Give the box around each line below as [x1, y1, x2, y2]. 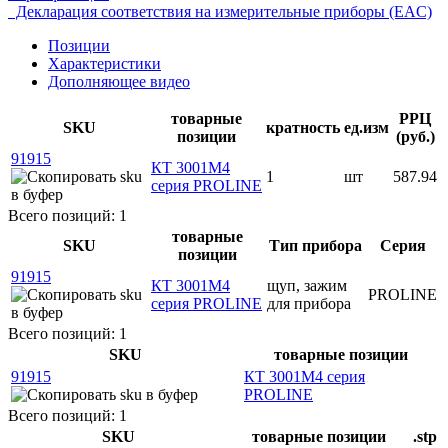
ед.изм [344, 118, 389, 136]
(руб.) [395, 127, 435, 145]
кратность [266, 118, 340, 136]
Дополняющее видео [48, 72, 190, 90]
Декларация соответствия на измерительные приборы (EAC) [8, 2, 432, 20]
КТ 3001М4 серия [244, 367, 365, 385]
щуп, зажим [267, 276, 347, 294]
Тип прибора [269, 236, 362, 254]
